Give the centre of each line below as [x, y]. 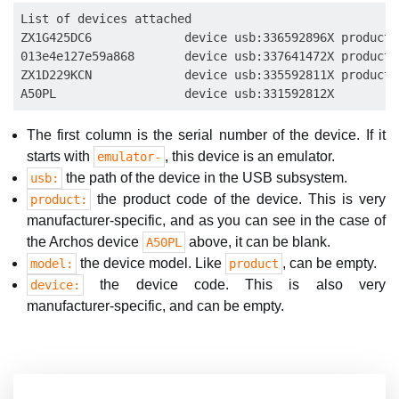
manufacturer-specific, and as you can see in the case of [206, 220]
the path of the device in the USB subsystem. [205, 178]
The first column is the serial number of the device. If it [206, 135]
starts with [60, 156]
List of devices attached [106, 19]
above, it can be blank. [258, 242]
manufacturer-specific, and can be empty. [155, 306]
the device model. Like [151, 263]
